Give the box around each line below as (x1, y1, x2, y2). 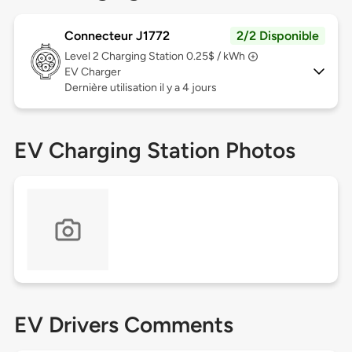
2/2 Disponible (236, 28, 320, 44)
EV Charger (64, 65, 121, 79)
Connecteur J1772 (64, 28, 170, 44)
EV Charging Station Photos (13, 137, 295, 164)
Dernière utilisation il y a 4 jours (64, 81, 217, 95)
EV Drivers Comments (13, 311, 233, 339)
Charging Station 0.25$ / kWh (101, 49, 245, 64)
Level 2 (64, 49, 101, 64)
